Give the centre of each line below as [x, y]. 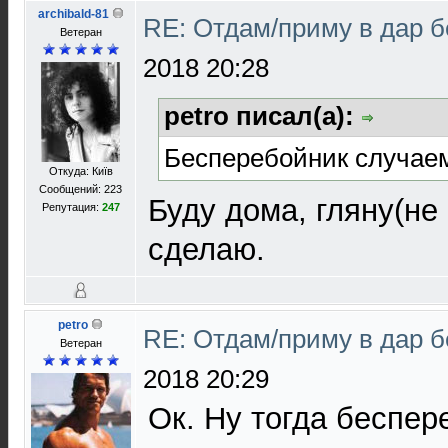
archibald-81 [73, 14]
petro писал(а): [262, 116]
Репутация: [71, 207]
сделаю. [206, 249]
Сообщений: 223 [80, 189]
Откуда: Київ [80, 171]
